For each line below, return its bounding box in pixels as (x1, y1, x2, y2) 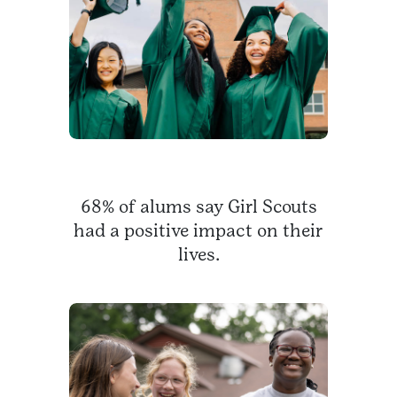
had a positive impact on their (74, 220, 323, 242)
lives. (177, 244, 220, 266)
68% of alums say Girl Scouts (80, 196, 317, 218)
